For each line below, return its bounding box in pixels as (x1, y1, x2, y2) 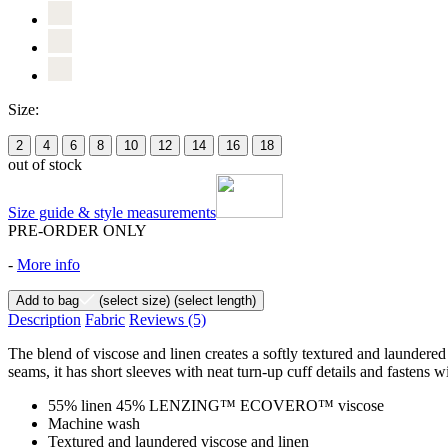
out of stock (8, 155, 82, 173)
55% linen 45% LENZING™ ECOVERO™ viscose (48, 396, 384, 414)
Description (8, 310, 81, 328)
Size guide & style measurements (8, 203, 216, 221)
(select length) (170, 292, 256, 308)
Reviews (129, 310, 188, 328)
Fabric (85, 310, 125, 328)
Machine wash (48, 414, 140, 432)
